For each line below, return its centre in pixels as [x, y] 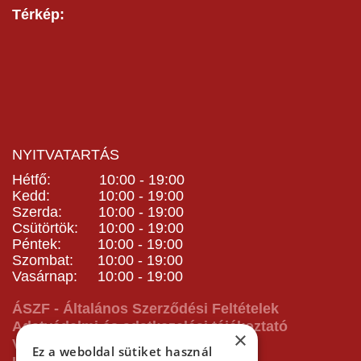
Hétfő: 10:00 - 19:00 [98, 180]
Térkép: [38, 15]
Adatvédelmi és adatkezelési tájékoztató [150, 326]
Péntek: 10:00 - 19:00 [98, 244]
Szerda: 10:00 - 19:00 [98, 212]
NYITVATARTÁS [66, 155]
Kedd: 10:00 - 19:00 [98, 196]
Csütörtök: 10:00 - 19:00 [98, 228]
